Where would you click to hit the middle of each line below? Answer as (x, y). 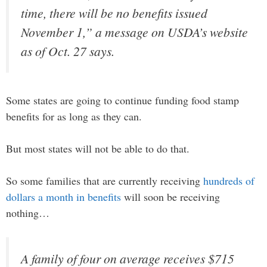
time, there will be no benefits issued (114, 13)
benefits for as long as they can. (74, 116)
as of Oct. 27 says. (68, 51)
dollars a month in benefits (63, 196)
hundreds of (229, 180)
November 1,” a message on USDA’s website (134, 32)
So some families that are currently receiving (105, 180)
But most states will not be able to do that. (98, 148)
